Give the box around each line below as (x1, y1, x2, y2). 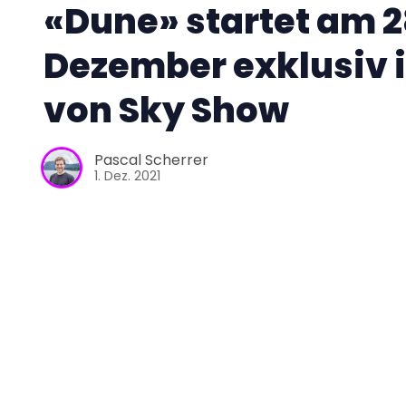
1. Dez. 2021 (94, 167, 160, 186)
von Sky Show (43, 86, 289, 135)
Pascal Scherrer (94, 150, 208, 171)
